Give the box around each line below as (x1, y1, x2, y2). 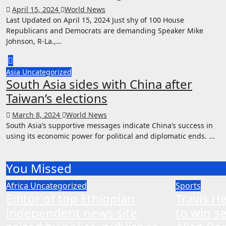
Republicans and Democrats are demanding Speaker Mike (6, 25, 203, 35)
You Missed (6, 159, 72, 177)
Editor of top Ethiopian (6, 190, 135, 207)
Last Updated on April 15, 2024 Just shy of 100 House (6, 15, 184, 25)
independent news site (6, 204, 137, 221)
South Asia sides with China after (6, 75, 192, 92)
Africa (6, 180, 30, 191)
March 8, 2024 (12, 109, 62, 120)
